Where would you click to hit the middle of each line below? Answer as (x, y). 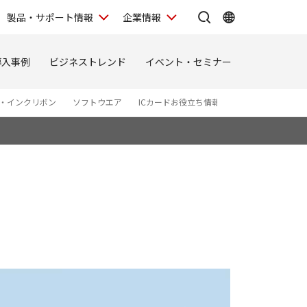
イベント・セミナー (188, 61)
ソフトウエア (97, 102)
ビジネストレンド (88, 61)
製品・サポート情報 (50, 17)
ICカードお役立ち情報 (179, 102)
